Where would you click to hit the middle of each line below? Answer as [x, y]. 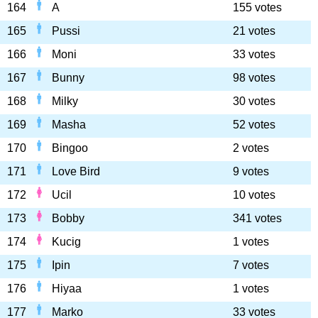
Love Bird [76, 171]
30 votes [254, 101]
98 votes [254, 78]
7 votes [251, 265]
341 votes [257, 218]
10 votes [254, 195]
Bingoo [70, 148]
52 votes [254, 125]
